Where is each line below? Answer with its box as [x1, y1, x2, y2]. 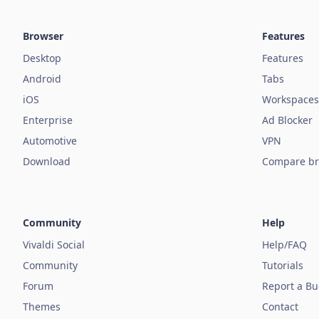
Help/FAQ [262, 238, 307, 252]
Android [23, 72, 61, 86]
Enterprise [23, 113, 73, 127]
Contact [262, 300, 298, 314]
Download [23, 155, 70, 169]
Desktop [23, 51, 61, 66]
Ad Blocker [262, 113, 313, 127]
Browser [23, 29, 63, 43]
